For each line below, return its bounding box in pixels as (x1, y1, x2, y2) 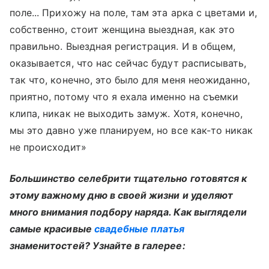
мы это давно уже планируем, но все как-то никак (10, 124, 253, 136)
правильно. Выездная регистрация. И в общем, (10, 40, 236, 52)
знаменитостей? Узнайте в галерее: (10, 240, 186, 252)
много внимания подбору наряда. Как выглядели (10, 206, 247, 218)
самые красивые (10, 223, 94, 235)
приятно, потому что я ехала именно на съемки (10, 91, 239, 103)
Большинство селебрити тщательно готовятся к (10, 172, 247, 184)
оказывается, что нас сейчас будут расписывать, (10, 57, 247, 69)
